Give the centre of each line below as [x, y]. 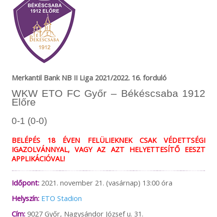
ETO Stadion [61, 198]
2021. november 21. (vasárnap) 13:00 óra [106, 182]
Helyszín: [25, 198]
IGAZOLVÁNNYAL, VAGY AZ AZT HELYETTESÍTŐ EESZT [108, 149]
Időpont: [25, 182]
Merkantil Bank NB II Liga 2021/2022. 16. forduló [89, 78]
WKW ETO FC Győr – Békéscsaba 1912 [108, 93]
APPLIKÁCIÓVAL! [38, 159]
